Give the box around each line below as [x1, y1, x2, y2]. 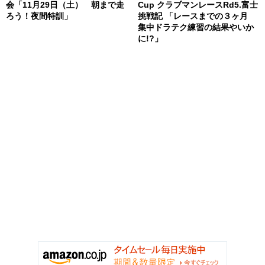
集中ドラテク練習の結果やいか [137, 22, 254, 32]
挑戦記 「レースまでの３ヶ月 [137, 11, 256, 21]
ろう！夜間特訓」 [6, 11, 72, 21]
